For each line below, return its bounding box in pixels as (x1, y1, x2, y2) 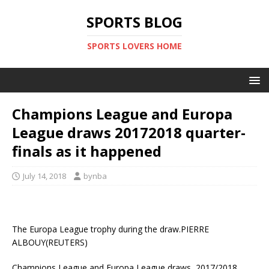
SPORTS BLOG (86, 12, 183, 32)
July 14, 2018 (23, 171, 66, 181)
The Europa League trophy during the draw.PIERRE (12, 223, 209, 235)
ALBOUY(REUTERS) (12, 237, 88, 248)
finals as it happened (12, 141, 162, 161)
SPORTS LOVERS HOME (87, 40, 182, 52)
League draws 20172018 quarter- (12, 122, 246, 142)
